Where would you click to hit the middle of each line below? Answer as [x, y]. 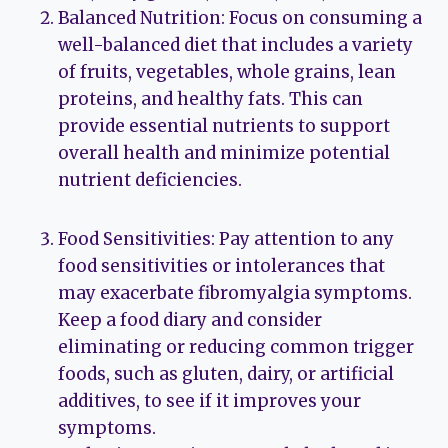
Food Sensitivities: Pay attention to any [226, 238]
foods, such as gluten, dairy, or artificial [226, 373]
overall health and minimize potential [224, 152]
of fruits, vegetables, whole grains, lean [227, 71]
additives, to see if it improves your [209, 400]
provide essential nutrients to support [224, 125]
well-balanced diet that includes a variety [235, 44]
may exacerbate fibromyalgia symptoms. [235, 292]
